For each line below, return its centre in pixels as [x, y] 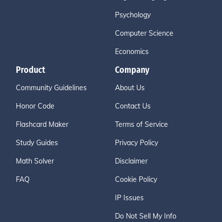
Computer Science [144, 33]
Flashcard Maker [42, 124]
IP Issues [129, 198]
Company [132, 70]
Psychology [133, 15]
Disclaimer [131, 161]
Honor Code [35, 106]
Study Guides [37, 143]
